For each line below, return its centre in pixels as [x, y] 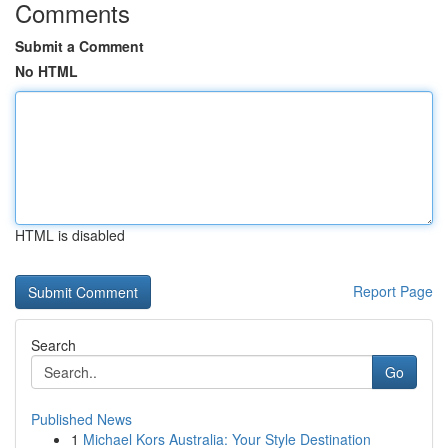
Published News [81, 419]
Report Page [393, 291]
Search [53, 345]
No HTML [46, 71]
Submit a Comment [79, 46]
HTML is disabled [70, 235]
